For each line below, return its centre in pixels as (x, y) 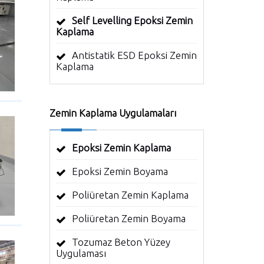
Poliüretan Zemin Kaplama (130, 195)
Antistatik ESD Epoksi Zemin (134, 55)
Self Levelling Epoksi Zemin (132, 20)
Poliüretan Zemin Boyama (128, 218)
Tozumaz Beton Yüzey (121, 242)
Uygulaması (81, 253)
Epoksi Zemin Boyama (120, 171)
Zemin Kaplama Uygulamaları (113, 113)
